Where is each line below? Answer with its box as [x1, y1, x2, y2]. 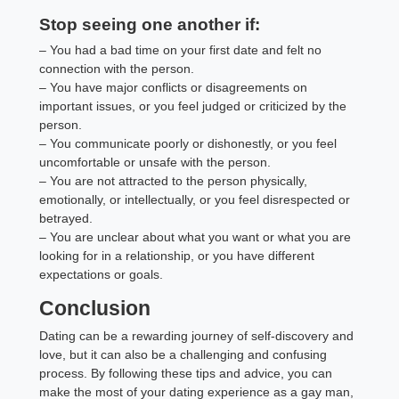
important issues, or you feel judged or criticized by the [39, 98, 347, 113]
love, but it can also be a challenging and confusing [39, 346, 328, 362]
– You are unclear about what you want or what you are [39, 229, 352, 244]
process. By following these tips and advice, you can [39, 365, 333, 380]
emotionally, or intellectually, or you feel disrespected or [39, 191, 351, 207]
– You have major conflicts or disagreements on [39, 79, 308, 94]
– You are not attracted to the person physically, [39, 173, 308, 188]
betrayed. [39, 210, 94, 225]
